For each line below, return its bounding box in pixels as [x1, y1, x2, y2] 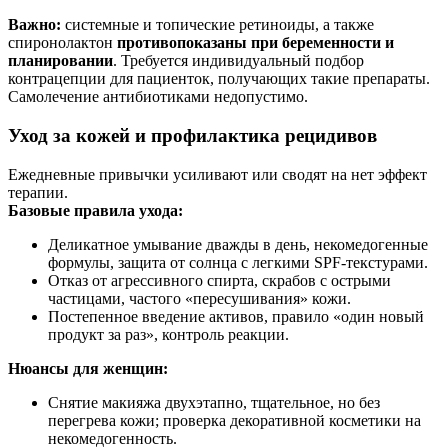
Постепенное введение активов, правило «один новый [48, 307, 424, 325]
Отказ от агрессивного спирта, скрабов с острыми [48, 271, 391, 289]
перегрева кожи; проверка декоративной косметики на [48, 411, 421, 429]
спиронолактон [8, 34, 117, 52]
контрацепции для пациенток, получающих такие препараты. [8, 70, 430, 88]
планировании [8, 52, 113, 70]
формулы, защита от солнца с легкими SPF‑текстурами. [48, 253, 428, 271]
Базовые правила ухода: [8, 201, 183, 219]
